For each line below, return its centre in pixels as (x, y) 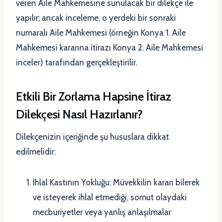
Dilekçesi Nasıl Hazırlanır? (79, 114)
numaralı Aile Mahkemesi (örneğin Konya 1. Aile (101, 33)
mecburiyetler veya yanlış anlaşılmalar (102, 212)
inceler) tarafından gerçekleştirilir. (77, 63)
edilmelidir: (36, 152)
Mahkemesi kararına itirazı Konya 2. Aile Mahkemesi (110, 48)
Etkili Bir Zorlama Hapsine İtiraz (94, 97)
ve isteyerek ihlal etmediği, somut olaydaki (110, 197)
